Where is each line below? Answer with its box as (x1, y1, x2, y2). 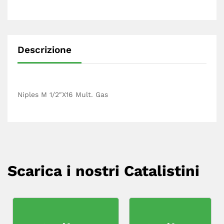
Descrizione (17, 44, 71, 56)
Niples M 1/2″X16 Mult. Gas (17, 90, 108, 99)
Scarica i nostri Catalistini (7, 162, 199, 180)
